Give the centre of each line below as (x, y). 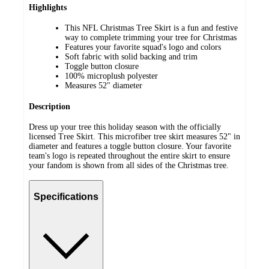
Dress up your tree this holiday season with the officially (125, 127)
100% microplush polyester (111, 76)
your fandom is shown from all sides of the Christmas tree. (129, 166)
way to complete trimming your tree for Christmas (151, 38)
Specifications (66, 197)
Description (50, 106)
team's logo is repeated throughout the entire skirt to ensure (129, 156)
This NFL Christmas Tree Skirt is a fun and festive (151, 28)
